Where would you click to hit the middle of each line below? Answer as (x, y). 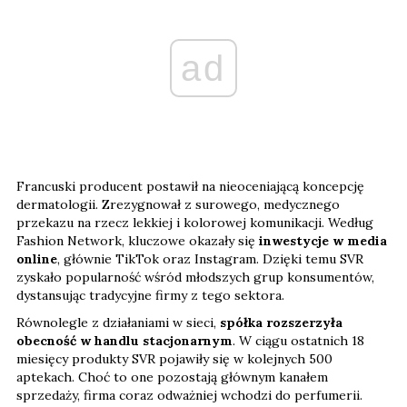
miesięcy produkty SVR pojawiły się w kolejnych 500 (174, 358)
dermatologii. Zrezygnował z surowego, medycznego (178, 204)
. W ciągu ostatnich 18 (298, 340)
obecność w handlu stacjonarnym (124, 340)
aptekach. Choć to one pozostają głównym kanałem (172, 377)
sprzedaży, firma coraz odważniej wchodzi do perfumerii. (189, 395)
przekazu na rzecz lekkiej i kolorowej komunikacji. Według (195, 222)
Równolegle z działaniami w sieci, (118, 322)
